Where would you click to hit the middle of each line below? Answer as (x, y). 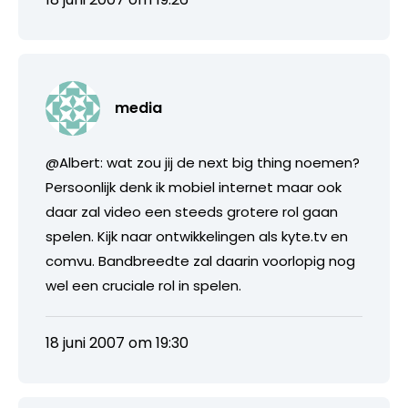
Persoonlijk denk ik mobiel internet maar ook (194, 187)
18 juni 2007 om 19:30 (117, 342)
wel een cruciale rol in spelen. (143, 285)
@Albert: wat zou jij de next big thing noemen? (203, 162)
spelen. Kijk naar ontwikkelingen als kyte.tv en (197, 236)
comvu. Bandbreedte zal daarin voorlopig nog (200, 260)
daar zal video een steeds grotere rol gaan (192, 211)
